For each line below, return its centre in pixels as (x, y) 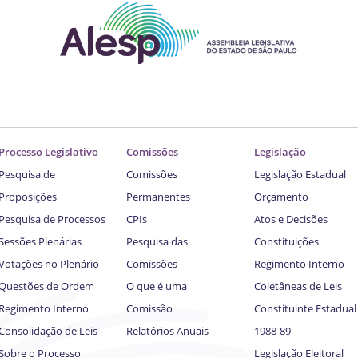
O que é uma (157, 286)
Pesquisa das (157, 241)
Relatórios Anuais (167, 330)
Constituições (286, 241)
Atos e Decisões (291, 219)
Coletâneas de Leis (298, 286)
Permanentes (158, 196)
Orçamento (281, 196)
